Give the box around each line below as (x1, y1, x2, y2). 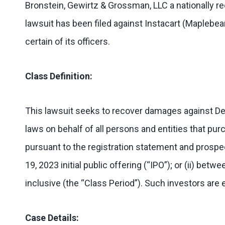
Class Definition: (25, 71, 92, 81)
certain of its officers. (25, 36, 110, 47)
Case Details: (25, 212, 79, 223)
